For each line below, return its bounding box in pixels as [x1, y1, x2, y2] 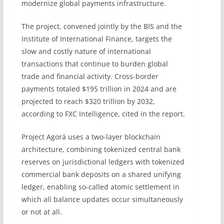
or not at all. [21, 206, 62, 216]
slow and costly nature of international [21, 46, 151, 56]
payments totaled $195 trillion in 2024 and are [21, 83, 176, 93]
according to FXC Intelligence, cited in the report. [21, 108, 185, 118]
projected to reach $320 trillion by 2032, [21, 96, 155, 106]
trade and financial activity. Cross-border [21, 71, 158, 81]
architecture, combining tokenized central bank [21, 144, 180, 154]
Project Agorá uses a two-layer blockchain [21, 131, 160, 141]
